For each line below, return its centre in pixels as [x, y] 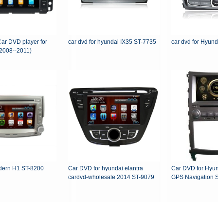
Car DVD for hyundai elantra [106, 169]
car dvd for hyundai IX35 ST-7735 [112, 42]
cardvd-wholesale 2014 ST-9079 [111, 177]
